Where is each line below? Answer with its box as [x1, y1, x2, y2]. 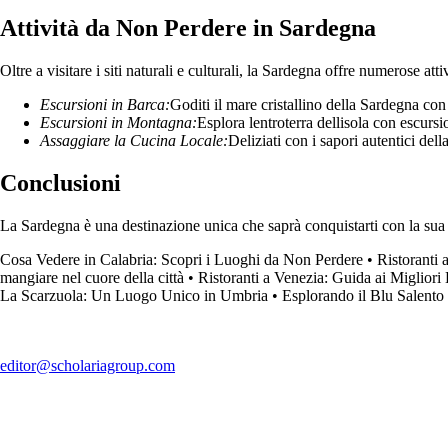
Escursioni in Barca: [40, 96, 170, 114]
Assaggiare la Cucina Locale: [40, 132, 228, 150]
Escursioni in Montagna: [40, 114, 197, 132]
